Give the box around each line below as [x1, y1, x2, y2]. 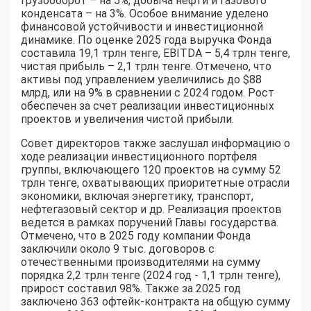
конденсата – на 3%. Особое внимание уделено [21, 7, 269, 21]
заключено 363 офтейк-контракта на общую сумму [21, 295, 290, 309]
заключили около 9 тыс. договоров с [21, 242, 215, 256]
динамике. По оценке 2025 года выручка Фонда [21, 33, 271, 47]
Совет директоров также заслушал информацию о [21, 137, 290, 151]
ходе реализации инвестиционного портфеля [21, 150, 257, 164]
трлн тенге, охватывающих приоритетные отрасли [21, 176, 289, 190]
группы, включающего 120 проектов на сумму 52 [21, 163, 281, 177]
